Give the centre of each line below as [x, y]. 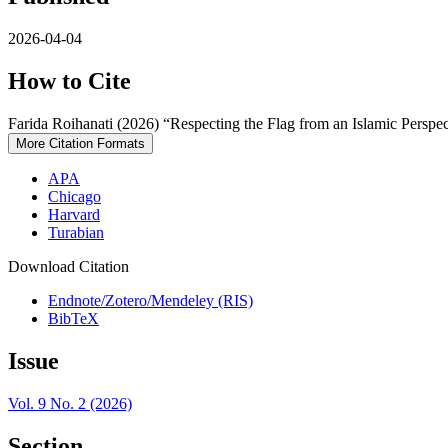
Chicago [74, 196]
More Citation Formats [80, 143]
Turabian [76, 232]
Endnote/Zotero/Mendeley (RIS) [150, 300]
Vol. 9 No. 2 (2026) [70, 403]
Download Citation [68, 266]
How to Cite [69, 80]
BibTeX [73, 318]
